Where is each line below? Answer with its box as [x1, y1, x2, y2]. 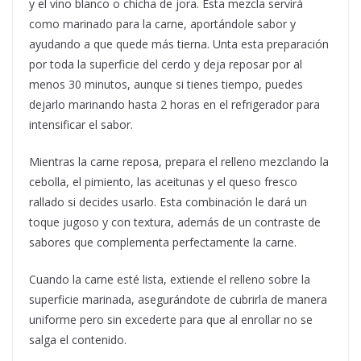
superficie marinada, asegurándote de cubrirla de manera [29, 292, 327, 308]
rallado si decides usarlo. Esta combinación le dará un [29, 194, 307, 210]
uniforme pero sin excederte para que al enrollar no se [29, 312, 313, 328]
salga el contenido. [29, 332, 127, 348]
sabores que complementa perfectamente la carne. [29, 234, 297, 251]
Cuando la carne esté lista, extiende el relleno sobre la [29, 272, 310, 288]
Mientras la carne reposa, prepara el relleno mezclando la [29, 154, 329, 170]
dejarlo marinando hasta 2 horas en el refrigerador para [29, 97, 320, 113]
